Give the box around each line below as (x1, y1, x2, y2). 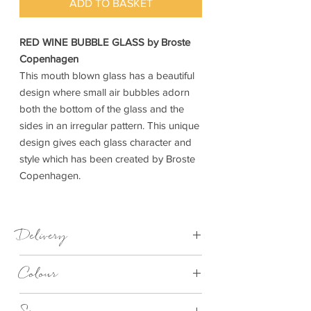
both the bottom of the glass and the (19, 103, 184, 115)
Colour (19, 264, 58, 285)
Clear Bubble (19, 294, 75, 306)
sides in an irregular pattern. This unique (19, 119, 199, 132)
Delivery (19, 226, 68, 246)
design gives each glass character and (19, 136, 192, 149)
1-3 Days (19, 256, 58, 268)
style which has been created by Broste (19, 153, 195, 165)
